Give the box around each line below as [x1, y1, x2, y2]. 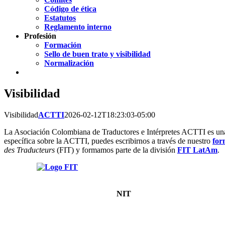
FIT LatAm [177, 145, 217, 154]
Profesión [24, 32, 56, 40]
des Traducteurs [4, 145, 55, 154]
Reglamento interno [44, 23, 111, 31]
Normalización [44, 59, 94, 67]
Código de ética [44, 5, 96, 13]
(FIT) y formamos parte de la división [55, 145, 177, 154]
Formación [44, 41, 81, 49]
